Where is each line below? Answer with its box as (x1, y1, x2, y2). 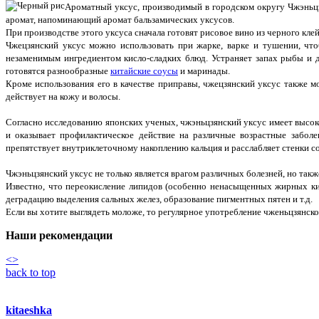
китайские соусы (110, 65, 178, 76)
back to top (6, 266, 56, 278)
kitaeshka (6, 303, 52, 316)
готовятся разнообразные (6, 65, 110, 76)
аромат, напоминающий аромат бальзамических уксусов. (6, 14, 234, 25)
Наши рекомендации (6, 229, 113, 241)
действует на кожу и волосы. (6, 90, 120, 102)
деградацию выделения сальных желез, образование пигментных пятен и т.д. (6, 193, 313, 204)
